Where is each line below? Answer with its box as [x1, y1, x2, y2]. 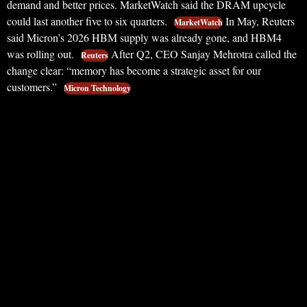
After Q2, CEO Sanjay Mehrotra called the [108, 47, 297, 61]
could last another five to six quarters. [7, 14, 170, 28]
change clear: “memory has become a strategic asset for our [7, 63, 261, 77]
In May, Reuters [223, 14, 295, 28]
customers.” [7, 79, 60, 94]
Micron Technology [64, 82, 131, 94]
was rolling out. [7, 47, 77, 61]
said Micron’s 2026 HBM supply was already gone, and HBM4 [7, 30, 282, 45]
